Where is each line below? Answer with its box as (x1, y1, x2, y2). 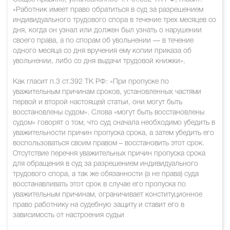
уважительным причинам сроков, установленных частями (13, 89, 201, 95)
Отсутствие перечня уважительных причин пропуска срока (13, 150, 205, 157)
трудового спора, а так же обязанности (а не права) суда (13, 171, 199, 178)
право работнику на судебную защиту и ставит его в (13, 202, 184, 208)
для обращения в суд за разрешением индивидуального (13, 161, 198, 167)
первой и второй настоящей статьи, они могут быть (13, 99, 182, 106)
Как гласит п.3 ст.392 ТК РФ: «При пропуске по (13, 79, 169, 85)
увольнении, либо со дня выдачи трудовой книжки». (13, 58, 185, 65)
